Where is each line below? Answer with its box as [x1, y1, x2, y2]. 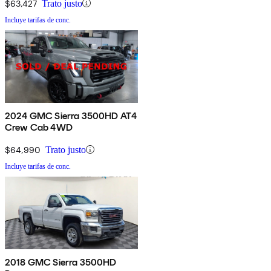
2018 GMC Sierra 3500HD [5, 256, 117, 268]
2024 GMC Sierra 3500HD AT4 [5, 109, 137, 122]
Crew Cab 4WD [5, 121, 73, 133]
